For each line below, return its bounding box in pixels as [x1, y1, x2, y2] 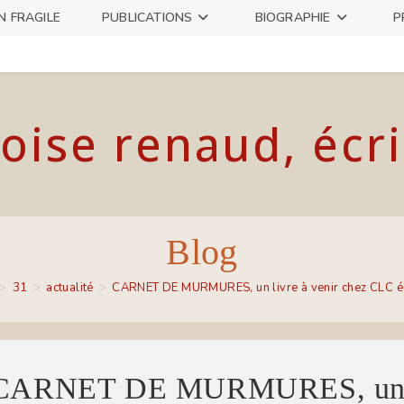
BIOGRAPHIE [254, 9, 331, 26]
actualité [46, 280, 94, 296]
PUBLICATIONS [102, 9, 193, 26]
